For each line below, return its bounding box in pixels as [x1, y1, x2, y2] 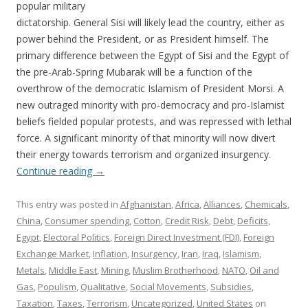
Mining [101, 264, 129, 277]
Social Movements [130, 280, 206, 294]
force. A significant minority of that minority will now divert [16, 131, 276, 145]
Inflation [93, 247, 127, 261]
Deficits [237, 214, 268, 228]
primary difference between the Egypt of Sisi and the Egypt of [16, 49, 289, 63]
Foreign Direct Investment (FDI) [114, 231, 239, 244]
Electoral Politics [43, 231, 110, 244]
